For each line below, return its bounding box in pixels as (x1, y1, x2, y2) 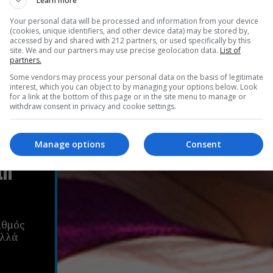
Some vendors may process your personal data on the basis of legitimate (10, 71, 263, 82)
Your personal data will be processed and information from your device (10, 15, 258, 26)
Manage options (34, 138, 105, 150)
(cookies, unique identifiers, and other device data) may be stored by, (10, 25, 249, 36)
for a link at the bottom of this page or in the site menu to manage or (10, 91, 246, 102)
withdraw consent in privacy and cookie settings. (10, 101, 176, 112)
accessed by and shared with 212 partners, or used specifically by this (10, 35, 250, 46)
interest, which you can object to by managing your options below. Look (10, 81, 257, 92)
